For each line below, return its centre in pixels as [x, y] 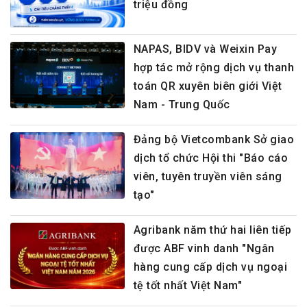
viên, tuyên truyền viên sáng [208, 176]
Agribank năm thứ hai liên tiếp [212, 230]
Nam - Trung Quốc [182, 104]
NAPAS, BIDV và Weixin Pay [205, 49]
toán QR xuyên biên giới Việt [208, 86]
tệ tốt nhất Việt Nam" [188, 285]
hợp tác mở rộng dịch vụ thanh [214, 67]
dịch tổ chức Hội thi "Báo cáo [211, 158]
